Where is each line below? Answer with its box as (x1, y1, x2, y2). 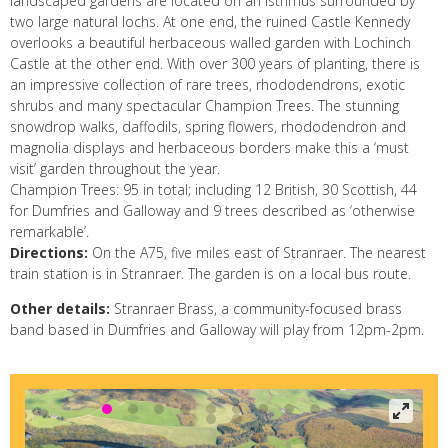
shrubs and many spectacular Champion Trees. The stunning (10, 96, 399, 115)
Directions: (10, 243, 92, 262)
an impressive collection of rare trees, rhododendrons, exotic (10, 75, 405, 94)
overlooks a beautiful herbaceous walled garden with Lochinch (10, 33, 411, 52)
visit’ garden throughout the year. (10, 159, 220, 178)
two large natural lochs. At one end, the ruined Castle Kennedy (10, 12, 410, 31)
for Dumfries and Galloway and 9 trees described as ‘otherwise (10, 201, 415, 220)
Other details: (10, 299, 114, 318)
